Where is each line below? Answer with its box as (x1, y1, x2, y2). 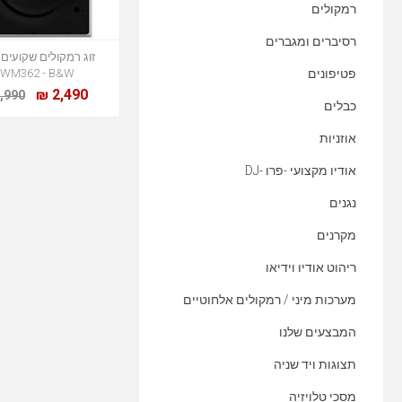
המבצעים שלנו (279, 325, 356, 339)
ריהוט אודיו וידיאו (266, 260, 356, 275)
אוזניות (319, 131, 356, 145)
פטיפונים (308, 66, 356, 81)
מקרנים (317, 228, 356, 242)
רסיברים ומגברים (266, 34, 356, 48)
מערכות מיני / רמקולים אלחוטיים (183, 293, 356, 307)
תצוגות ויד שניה (274, 357, 356, 371)
